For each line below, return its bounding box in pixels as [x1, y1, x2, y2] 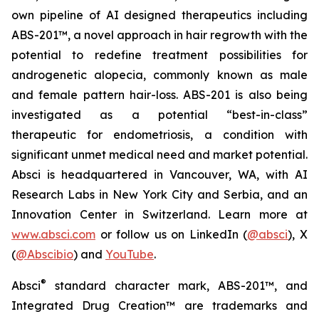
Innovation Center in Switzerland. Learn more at [11, 207, 308, 222]
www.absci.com [11, 227, 95, 242]
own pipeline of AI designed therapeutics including [11, 8, 308, 23]
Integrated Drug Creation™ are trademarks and [11, 298, 308, 313]
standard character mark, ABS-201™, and [46, 278, 308, 293]
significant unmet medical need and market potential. [11, 147, 308, 162]
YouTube [105, 247, 154, 262]
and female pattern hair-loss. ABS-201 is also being [11, 88, 308, 103]
